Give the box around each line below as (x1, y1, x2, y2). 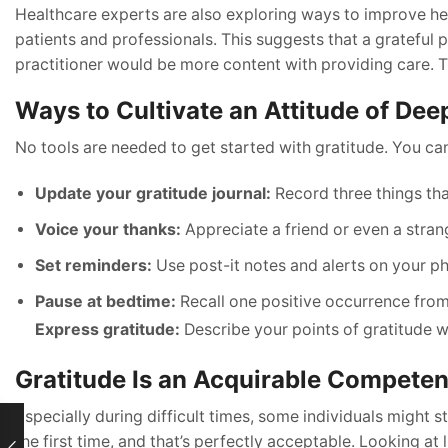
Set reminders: (35, 255, 152, 275)
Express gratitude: (35, 319, 180, 339)
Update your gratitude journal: (35, 183, 271, 203)
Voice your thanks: (35, 219, 181, 239)
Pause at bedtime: (35, 291, 176, 311)
